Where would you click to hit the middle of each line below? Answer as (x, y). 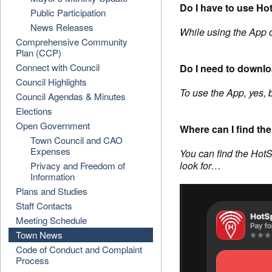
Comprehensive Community (72, 42)
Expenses (50, 151)
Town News (39, 235)
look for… (201, 165)
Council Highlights (52, 82)
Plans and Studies (52, 191)
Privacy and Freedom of (77, 165)
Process (33, 260)
